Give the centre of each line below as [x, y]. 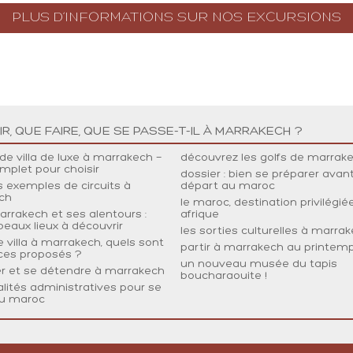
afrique [200, 215]
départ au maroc [228, 186]
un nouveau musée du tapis [259, 264]
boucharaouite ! [224, 276]
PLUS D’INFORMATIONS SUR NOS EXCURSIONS [176, 18]
